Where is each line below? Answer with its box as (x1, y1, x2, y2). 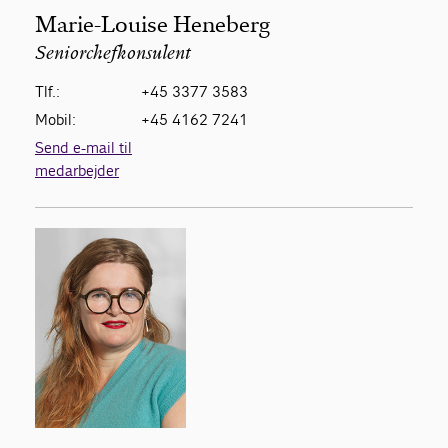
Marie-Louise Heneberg (35, 10, 270, 38)
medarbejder (35, 160, 119, 180)
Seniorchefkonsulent (35, 44, 191, 64)
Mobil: (35, 109, 76, 129)
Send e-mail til (35, 137, 132, 157)
